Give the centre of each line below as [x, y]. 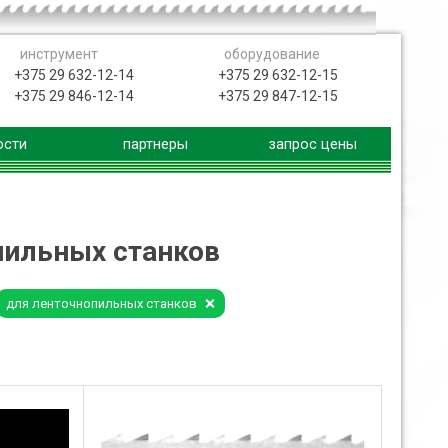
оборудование [272, 54]
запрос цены [312, 144]
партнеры [155, 144]
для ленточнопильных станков [101, 303]
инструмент [59, 54]
